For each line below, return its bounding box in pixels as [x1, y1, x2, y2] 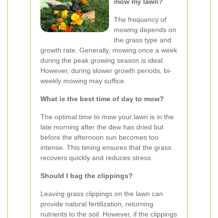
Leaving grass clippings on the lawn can [40, 190, 163, 198]
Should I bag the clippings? [40, 172, 133, 180]
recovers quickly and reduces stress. [40, 154, 153, 162]
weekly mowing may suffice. [40, 77, 126, 85]
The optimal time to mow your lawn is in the [40, 113, 174, 121]
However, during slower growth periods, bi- [40, 67, 172, 74]
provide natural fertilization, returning [40, 200, 153, 208]
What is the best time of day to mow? [40, 95, 164, 103]
